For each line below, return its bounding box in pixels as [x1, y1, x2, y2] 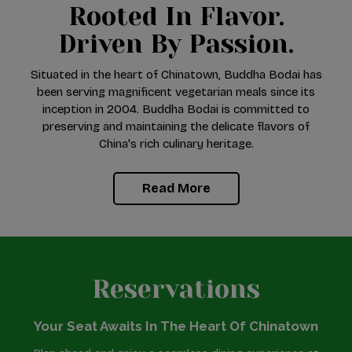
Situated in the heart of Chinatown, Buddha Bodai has [30, 68, 322, 82]
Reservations [92, 275, 260, 304]
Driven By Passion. [58, 30, 294, 59]
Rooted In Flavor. [68, 2, 284, 31]
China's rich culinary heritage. [98, 137, 254, 151]
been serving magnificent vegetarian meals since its [37, 85, 315, 99]
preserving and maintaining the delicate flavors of [42, 119, 310, 134]
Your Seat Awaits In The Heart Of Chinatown [34, 318, 318, 334]
